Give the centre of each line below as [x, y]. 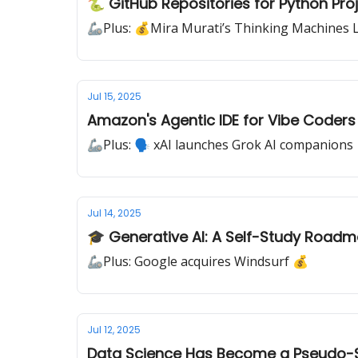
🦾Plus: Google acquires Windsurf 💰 [198, 261]
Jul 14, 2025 [114, 213]
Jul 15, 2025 [114, 96]
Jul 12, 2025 [114, 330]
